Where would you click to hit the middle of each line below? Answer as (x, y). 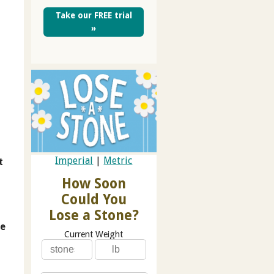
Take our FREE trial (94, 15)
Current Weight (94, 235)
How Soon (94, 184)
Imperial (74, 161)
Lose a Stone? (94, 216)
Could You (94, 200)
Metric (118, 161)
